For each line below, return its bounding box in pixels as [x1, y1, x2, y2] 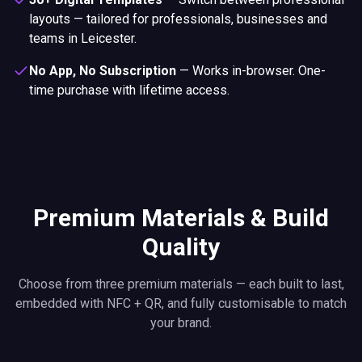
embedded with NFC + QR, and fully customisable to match [15, 296, 347, 311]
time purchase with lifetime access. [29, 82, 229, 98]
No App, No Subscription [29, 63, 176, 78]
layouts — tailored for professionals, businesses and [29, 11, 327, 27]
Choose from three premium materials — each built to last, [18, 276, 344, 292]
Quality [142, 233, 220, 261]
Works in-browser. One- [192, 63, 326, 78]
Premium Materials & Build [33, 204, 329, 232]
